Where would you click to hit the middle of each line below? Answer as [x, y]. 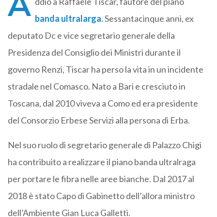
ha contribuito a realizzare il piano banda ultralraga [101, 162]
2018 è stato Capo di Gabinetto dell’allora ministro [101, 196]
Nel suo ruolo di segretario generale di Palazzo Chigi [104, 145]
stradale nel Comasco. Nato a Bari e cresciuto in [96, 86]
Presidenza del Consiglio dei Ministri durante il [94, 53]
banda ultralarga [68, 19]
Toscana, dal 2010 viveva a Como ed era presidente [103, 103]
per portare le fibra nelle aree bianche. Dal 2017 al [101, 179]
